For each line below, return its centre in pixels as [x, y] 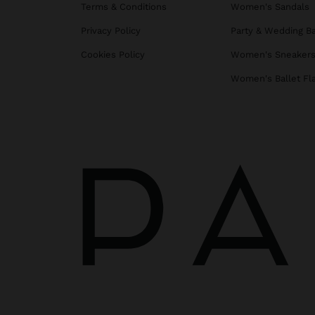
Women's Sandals [270, 7]
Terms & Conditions [124, 7]
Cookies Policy [113, 55]
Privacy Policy [111, 31]
